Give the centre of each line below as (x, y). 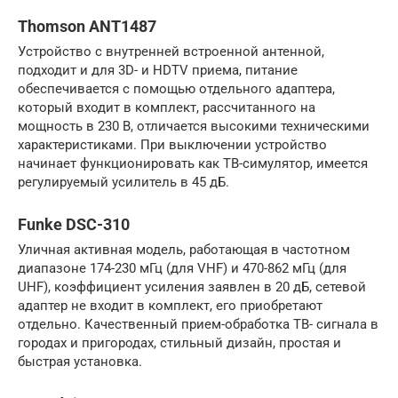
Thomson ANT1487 (87, 26)
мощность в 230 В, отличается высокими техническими (194, 126)
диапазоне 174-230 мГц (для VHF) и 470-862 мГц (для (182, 268)
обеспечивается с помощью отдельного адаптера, (176, 88)
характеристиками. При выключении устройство (172, 144)
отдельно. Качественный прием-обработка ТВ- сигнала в (198, 324)
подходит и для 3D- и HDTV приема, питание (158, 70)
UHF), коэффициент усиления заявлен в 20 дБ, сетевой (192, 287)
